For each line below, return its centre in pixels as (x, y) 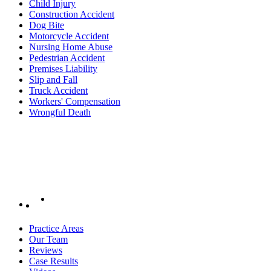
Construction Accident (72, 15)
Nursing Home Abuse (71, 47)
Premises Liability (63, 69)
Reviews (46, 250)
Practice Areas (56, 229)
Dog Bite (47, 25)
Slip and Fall (53, 80)
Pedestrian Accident (67, 58)
